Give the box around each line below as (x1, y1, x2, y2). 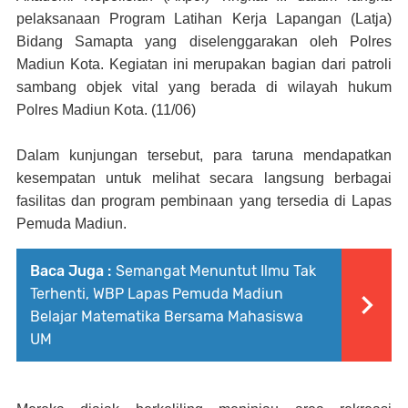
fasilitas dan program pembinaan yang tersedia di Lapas (16, 193, 392, 209)
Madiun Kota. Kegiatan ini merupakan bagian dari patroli (16, 56, 392, 73)
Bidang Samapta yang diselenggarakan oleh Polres (16, 34, 392, 50)
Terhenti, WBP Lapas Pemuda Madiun (30, 285, 283, 303)
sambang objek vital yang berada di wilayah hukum (16, 79, 392, 96)
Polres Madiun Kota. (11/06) (16, 102, 196, 118)
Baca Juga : (30, 262, 111, 280)
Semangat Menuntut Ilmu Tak (116, 262, 316, 280)
